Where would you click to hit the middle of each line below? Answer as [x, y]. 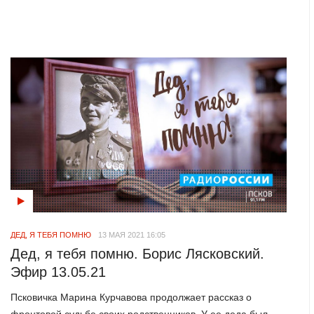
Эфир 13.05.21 [59, 272]
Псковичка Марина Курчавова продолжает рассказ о [131, 298]
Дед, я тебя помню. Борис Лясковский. [138, 253]
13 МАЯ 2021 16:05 [132, 234]
